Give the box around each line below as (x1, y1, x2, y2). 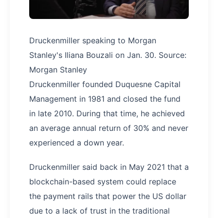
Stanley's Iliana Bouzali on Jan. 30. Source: (29, 50, 186, 60)
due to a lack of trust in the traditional (29, 205, 170, 216)
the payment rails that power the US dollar (29, 191, 186, 201)
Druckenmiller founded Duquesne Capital (29, 79, 181, 89)
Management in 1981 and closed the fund (29, 93, 181, 104)
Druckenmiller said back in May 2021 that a (29, 162, 189, 172)
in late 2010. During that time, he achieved (29, 108, 185, 118)
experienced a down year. (29, 137, 124, 147)
